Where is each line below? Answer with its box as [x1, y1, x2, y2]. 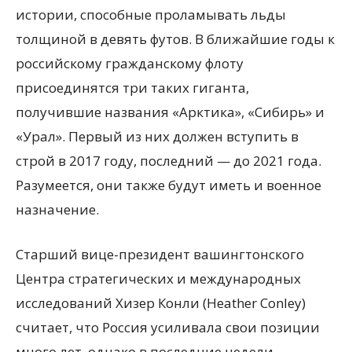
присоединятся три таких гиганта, [16, 79, 249, 97]
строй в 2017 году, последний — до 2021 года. [16, 152, 321, 170]
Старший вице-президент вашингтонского [16, 245, 304, 263]
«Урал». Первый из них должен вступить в [16, 127, 299, 145]
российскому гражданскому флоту [16, 54, 244, 72]
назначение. [16, 200, 99, 218]
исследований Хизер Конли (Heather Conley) [16, 294, 306, 312]
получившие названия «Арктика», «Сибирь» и [16, 103, 324, 121]
